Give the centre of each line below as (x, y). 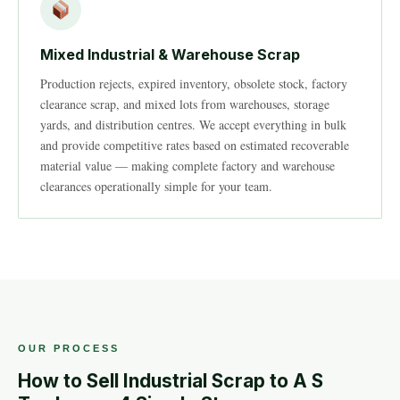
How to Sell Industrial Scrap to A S (171, 381)
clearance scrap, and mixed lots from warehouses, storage (185, 104)
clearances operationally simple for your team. (156, 186)
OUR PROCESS (69, 348)
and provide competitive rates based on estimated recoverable (195, 145)
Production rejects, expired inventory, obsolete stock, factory (194, 83)
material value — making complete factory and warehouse (187, 166)
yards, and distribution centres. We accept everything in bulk (193, 125)
